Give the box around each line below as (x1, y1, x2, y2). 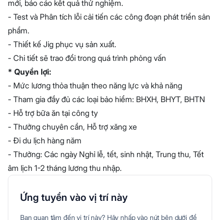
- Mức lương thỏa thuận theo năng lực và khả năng (8, 81, 182, 90)
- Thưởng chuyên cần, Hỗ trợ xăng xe (8, 122, 137, 132)
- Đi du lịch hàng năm (8, 136, 82, 145)
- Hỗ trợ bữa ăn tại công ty (8, 108, 98, 118)
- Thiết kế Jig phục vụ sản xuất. (8, 39, 116, 49)
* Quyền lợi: (8, 67, 51, 77)
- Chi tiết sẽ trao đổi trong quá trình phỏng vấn (8, 53, 166, 63)
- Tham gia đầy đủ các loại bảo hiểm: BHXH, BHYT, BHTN (8, 94, 205, 104)
